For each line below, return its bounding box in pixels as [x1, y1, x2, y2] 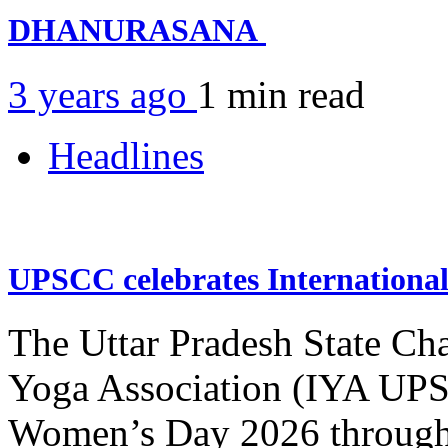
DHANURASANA [8, 12, 266, 49]
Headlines [48, 133, 204, 177]
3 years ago [8, 72, 197, 116]
